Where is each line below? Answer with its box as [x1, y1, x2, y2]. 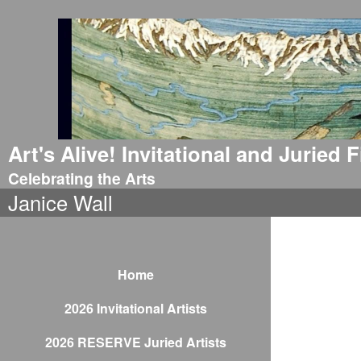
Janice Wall [8, 188, 113, 217]
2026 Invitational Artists [64, 299, 207, 317]
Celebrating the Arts [8, 167, 156, 189]
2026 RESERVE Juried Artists [44, 333, 226, 351]
